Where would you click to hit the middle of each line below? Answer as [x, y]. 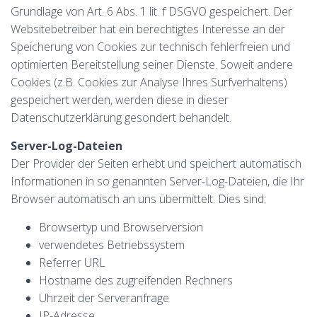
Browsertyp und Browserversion [121, 227]
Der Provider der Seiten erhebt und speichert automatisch [156, 163]
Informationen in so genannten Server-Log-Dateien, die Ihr [157, 181]
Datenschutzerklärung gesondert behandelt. [121, 117]
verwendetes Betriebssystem [112, 245]
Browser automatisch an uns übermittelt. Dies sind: [138, 199]
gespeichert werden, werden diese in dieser [120, 100]
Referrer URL [72, 263]
